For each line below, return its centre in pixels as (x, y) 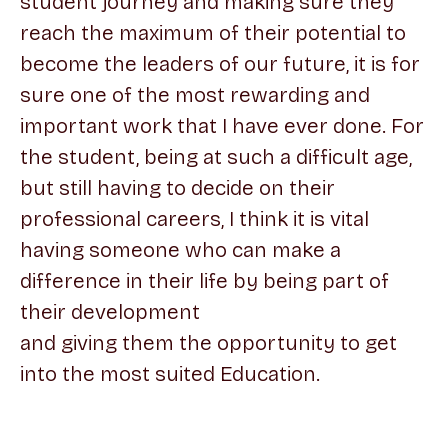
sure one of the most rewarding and (195, 95)
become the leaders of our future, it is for (220, 64)
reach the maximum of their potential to (213, 33)
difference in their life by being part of (204, 281)
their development (110, 312)
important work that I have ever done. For (222, 126)
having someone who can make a (180, 250)
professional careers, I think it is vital (194, 219)
